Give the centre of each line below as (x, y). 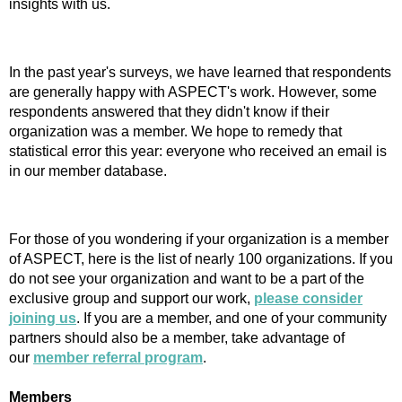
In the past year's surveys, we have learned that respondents (200, 73)
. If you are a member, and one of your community (232, 319)
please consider (308, 299)
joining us (43, 319)
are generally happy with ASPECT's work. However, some (193, 92)
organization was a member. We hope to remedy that (175, 132)
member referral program (118, 358)
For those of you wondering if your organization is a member (199, 240)
